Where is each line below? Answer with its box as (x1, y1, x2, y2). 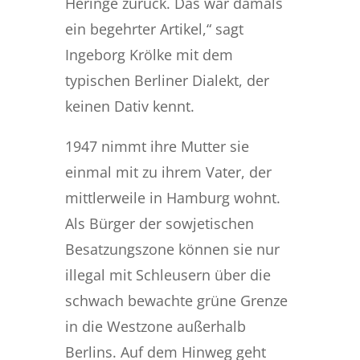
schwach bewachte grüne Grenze (64, 290, 288, 310)
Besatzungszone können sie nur (64, 239, 280, 259)
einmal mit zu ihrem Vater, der (64, 162, 272, 182)
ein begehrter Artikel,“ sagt (64, 18, 243, 39)
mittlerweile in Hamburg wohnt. (64, 187, 280, 207)
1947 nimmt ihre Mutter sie (64, 136, 249, 156)
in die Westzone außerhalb (64, 316, 246, 336)
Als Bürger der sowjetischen (64, 213, 254, 233)
